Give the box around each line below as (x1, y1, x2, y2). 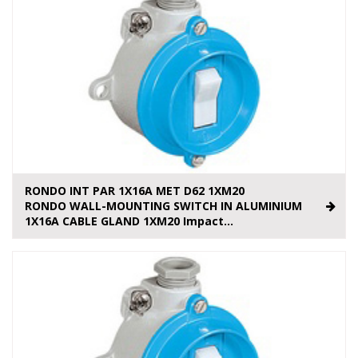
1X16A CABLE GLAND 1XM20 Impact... (25, 213, 233, 229)
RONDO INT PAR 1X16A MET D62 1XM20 (25, 183, 245, 199)
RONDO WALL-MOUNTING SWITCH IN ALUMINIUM (25, 198, 302, 214)
